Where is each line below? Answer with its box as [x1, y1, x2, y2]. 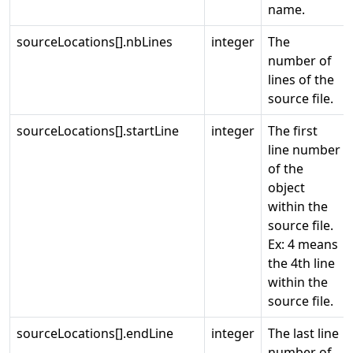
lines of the [268, 71, 334, 88]
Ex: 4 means [268, 236, 338, 253]
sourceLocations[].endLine [17, 325, 173, 342]
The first [268, 122, 318, 139]
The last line [268, 325, 339, 342]
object [268, 179, 305, 196]
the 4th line [268, 255, 335, 272]
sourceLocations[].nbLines [17, 33, 173, 50]
